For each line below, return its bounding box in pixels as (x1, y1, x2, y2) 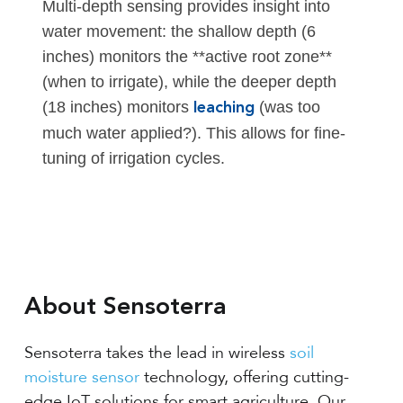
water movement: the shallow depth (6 (41, 22, 316, 41)
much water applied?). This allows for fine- (41, 124, 345, 143)
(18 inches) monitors (41, 98, 193, 117)
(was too (254, 98, 320, 117)
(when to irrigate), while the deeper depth (41, 73, 336, 92)
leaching (193, 100, 255, 117)
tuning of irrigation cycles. (41, 149, 225, 168)
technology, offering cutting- (139, 367, 349, 388)
